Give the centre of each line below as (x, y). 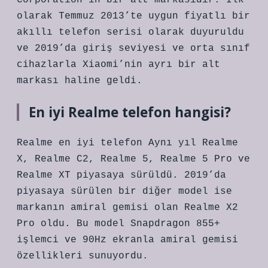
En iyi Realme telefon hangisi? (130, 112)
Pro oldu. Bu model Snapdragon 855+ (118, 224)
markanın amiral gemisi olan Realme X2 (127, 208)
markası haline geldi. (80, 81)
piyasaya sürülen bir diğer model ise (124, 191)
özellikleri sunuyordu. (83, 256)
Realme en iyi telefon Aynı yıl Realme (127, 143)
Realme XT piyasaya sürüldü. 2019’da (121, 175)
